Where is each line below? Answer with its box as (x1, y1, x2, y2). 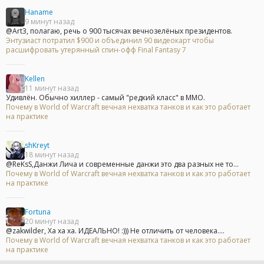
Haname (25, 7, 53, 18)
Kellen (25, 74, 45, 84)
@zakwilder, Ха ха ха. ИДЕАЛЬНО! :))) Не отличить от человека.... (6, 226, 225, 236)
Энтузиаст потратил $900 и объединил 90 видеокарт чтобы (6, 35, 214, 46)
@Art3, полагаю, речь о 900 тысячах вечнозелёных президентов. (6, 26, 232, 37)
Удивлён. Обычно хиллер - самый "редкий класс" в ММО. (6, 93, 205, 103)
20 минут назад (25, 216, 78, 227)
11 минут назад (25, 83, 78, 94)
